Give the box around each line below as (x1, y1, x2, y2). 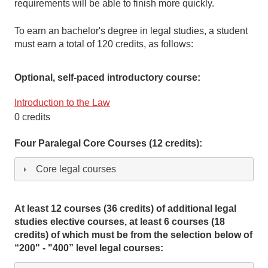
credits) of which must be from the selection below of (14, 230, 252, 240)
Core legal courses (36, 164, 117, 175)
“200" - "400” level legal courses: (14, 243, 163, 254)
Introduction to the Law (14, 98, 110, 108)
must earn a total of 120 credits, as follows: (14, 39, 193, 50)
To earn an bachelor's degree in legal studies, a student (14, 26, 248, 36)
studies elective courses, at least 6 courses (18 (14, 217, 225, 227)
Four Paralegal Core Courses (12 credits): (14, 138, 202, 149)
